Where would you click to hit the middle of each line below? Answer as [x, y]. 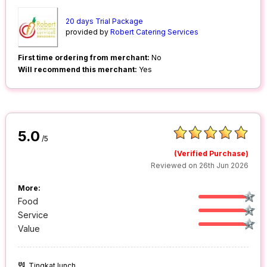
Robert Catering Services [155, 32]
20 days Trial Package [105, 21]
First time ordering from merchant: [84, 58]
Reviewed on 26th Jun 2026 [200, 166]
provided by [88, 32]
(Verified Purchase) [212, 154]
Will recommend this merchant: [78, 70]
